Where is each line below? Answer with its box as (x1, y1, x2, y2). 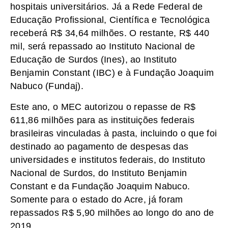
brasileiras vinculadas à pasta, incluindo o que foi (10, 128, 217, 138)
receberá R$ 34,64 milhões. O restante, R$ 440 (10, 28, 210, 39)
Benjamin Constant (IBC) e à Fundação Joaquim (10, 68, 214, 78)
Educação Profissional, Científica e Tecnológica (10, 15, 210, 25)
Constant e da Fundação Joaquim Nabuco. (10, 181, 190, 191)
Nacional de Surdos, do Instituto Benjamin (10, 167, 187, 178)
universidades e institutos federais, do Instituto (10, 154, 206, 165)
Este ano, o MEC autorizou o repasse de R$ (10, 101, 196, 112)
